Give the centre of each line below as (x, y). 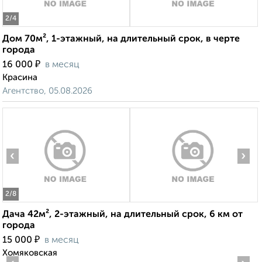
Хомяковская (30, 253)
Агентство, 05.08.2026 (47, 91)
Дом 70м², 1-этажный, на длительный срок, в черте (121, 39)
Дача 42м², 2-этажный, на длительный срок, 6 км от (123, 215)
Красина (20, 78)
